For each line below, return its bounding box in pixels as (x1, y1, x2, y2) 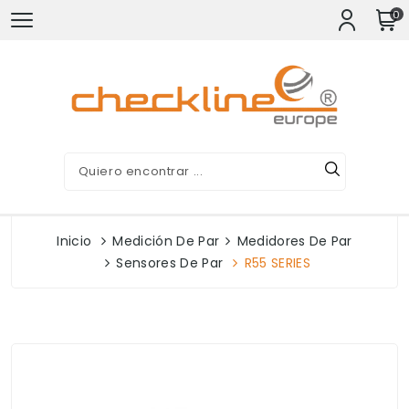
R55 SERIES (244, 254, 310, 272)
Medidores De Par (236, 232, 352, 250)
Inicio (57, 232, 92, 250)
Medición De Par (112, 232, 220, 250)
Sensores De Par (116, 254, 224, 272)
